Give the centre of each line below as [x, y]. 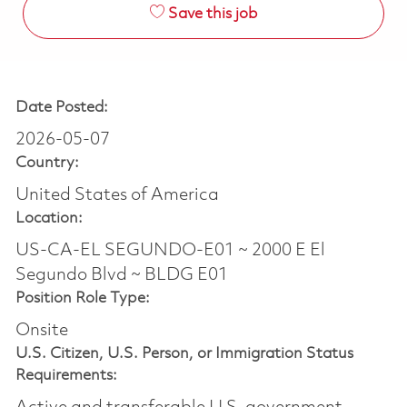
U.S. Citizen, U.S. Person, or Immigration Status [184, 353]
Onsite [41, 330]
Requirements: [66, 375]
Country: [47, 163]
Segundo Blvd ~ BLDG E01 [121, 275]
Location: [49, 218]
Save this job [212, 14]
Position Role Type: [82, 298]
